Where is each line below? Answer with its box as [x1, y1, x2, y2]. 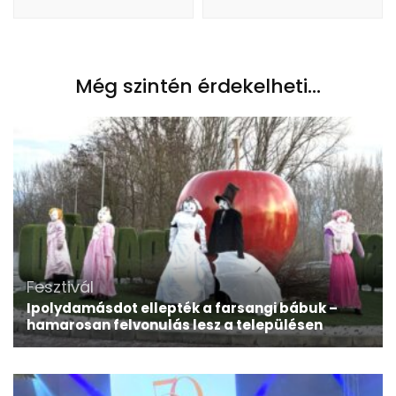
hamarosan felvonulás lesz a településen [27, 316, 323, 335]
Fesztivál [27, 276, 94, 299]
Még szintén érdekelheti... [75, 72, 321, 100]
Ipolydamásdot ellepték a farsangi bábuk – [27, 299, 338, 318]
